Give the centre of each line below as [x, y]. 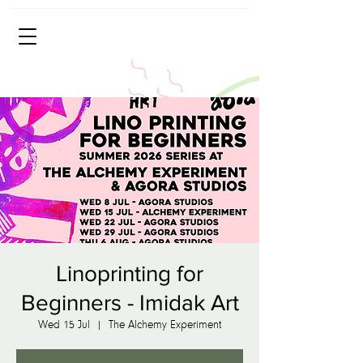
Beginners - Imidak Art [130, 303]
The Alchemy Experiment [165, 325]
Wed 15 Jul [64, 325]
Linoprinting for [130, 273]
